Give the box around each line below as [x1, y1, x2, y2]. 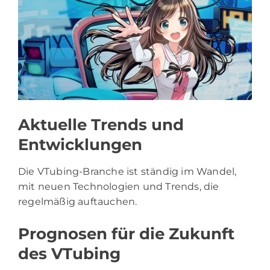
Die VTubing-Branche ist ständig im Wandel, [18, 165, 237, 177]
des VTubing [18, 243, 121, 263]
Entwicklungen [18, 134, 142, 154]
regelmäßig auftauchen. [18, 195, 137, 207]
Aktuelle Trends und [18, 115, 184, 134]
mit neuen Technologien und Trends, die [18, 180, 219, 192]
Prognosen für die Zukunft [18, 224, 234, 243]
